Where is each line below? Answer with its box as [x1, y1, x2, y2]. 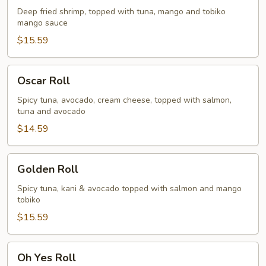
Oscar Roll [17, 74, 70, 88]
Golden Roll [17, 162, 78, 176]
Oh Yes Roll [17, 251, 76, 265]
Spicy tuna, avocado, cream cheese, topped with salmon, [17, 94, 232, 106]
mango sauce [17, 17, 68, 28]
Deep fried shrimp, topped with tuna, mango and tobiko [17, 6, 226, 17]
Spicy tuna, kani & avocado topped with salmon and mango [17, 183, 242, 194]
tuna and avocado [17, 106, 85, 117]
